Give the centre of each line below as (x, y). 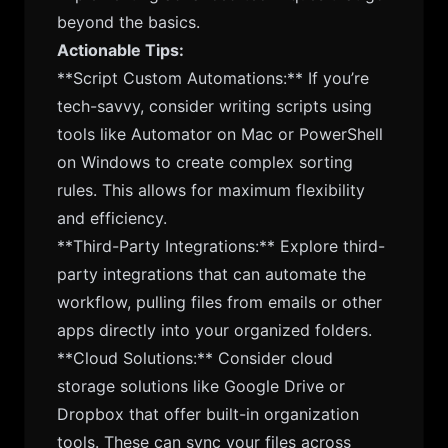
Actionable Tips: (120, 50)
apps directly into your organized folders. (214, 330)
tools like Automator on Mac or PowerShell (220, 134)
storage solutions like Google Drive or (201, 386)
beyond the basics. (128, 22)
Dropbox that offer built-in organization (208, 414)
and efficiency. (112, 218)
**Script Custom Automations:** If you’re (213, 78)
